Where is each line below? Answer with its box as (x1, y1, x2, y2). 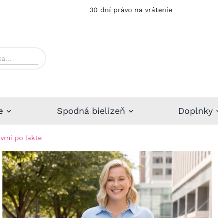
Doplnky (178, 105, 213, 116)
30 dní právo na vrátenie (90, 6, 172, 14)
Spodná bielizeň (57, 105, 125, 116)
